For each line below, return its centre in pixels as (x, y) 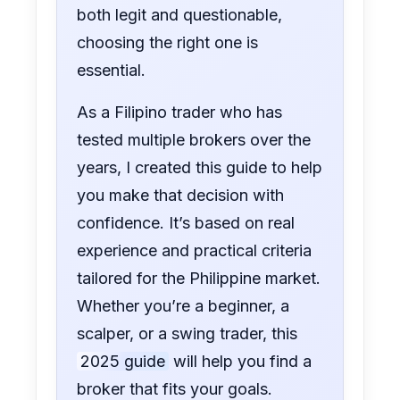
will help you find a (241, 362)
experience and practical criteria (195, 251)
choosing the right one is (168, 43)
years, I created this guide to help (200, 168)
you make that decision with (181, 196)
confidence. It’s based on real (186, 223)
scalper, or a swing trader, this (187, 334)
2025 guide (123, 362)
